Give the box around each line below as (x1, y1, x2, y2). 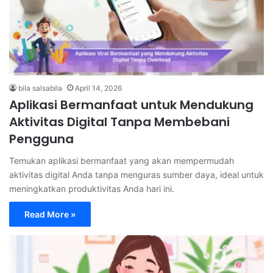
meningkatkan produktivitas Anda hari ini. (9, 183, 174, 194)
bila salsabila (18, 83, 62, 93)
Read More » (24, 208, 76, 219)
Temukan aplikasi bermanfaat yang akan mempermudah (9, 155, 234, 166)
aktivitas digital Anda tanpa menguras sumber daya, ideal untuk (9, 169, 264, 180)
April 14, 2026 (75, 83, 122, 93)
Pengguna (9, 130, 74, 147)
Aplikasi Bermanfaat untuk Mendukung (9, 96, 253, 113)
